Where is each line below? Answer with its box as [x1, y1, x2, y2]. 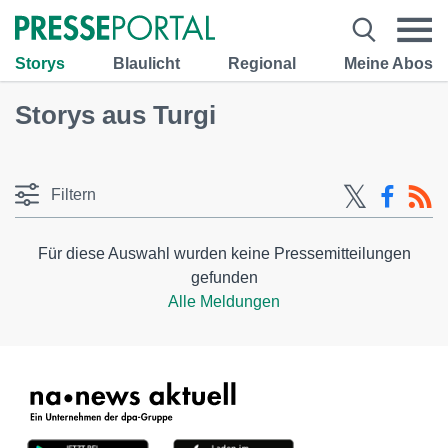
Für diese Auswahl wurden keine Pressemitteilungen [37, 245, 411, 262]
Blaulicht [113, 54, 180, 72]
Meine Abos [344, 54, 433, 72]
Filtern [51, 186, 96, 203]
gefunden [190, 269, 258, 286]
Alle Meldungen [168, 293, 280, 310]
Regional [228, 54, 296, 72]
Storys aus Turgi [15, 100, 216, 130]
